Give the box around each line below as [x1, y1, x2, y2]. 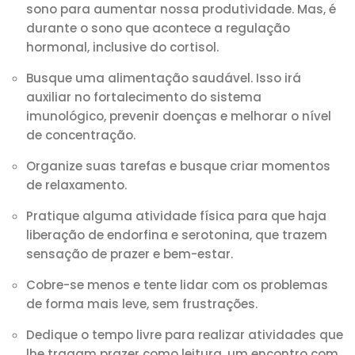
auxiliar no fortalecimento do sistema [26, 89, 262, 105]
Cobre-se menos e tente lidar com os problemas [26, 277, 329, 293]
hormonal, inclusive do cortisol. [26, 39, 219, 55]
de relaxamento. [26, 177, 128, 193]
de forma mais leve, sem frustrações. [26, 296, 258, 312]
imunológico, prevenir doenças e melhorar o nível [26, 108, 332, 124]
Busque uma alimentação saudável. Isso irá [26, 70, 302, 86]
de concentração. [26, 127, 136, 143]
